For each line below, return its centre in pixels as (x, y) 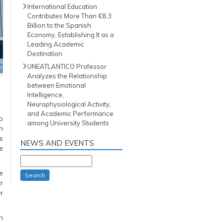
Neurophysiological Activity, (69, 104)
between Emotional (56, 85)
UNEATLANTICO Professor (67, 66)
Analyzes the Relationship (67, 76)
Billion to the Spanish (59, 25)
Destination (45, 54)
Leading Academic (56, 44)
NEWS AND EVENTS (57, 143)
